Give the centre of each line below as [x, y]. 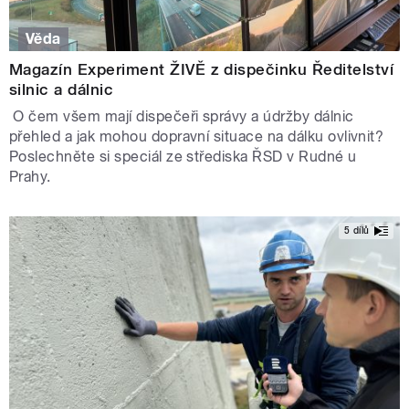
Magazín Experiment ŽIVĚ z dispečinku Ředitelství [202, 69]
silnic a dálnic [62, 89]
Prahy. [30, 176]
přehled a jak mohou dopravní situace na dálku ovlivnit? [197, 136]
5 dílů [357, 231]
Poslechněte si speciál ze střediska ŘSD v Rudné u [183, 156]
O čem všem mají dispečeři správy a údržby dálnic [182, 116]
